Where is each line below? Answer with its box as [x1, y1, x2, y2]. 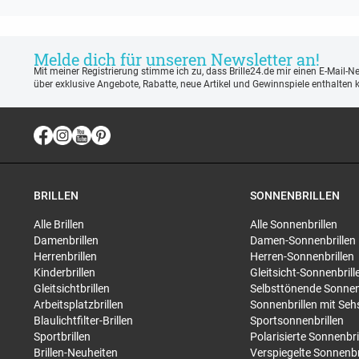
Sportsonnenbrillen [250, 314, 344, 327]
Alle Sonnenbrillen [250, 218, 337, 231]
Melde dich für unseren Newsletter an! [34, 48, 320, 70]
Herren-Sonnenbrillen [250, 250, 354, 263]
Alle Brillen [34, 218, 84, 231]
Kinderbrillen [34, 266, 95, 279]
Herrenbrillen [34, 250, 97, 263]
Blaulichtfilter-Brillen [34, 314, 133, 327]
